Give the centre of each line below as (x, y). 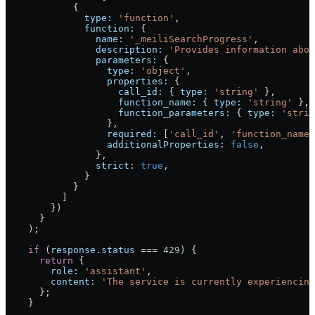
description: (84, 50)
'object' (160, 71)
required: (82, 134)
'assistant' (112, 271)
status (118, 250)
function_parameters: (118, 113)
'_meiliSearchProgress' (188, 39)
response (73, 250)
